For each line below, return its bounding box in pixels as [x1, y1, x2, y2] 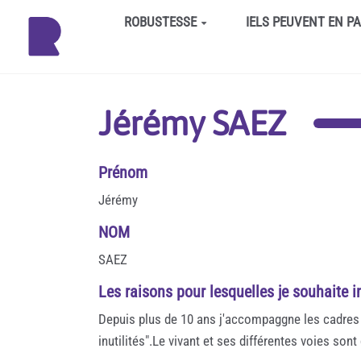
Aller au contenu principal [19, 11, 156, 27]
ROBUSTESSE [123, 14, 197, 30]
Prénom [98, 162, 147, 182]
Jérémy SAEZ [98, 103, 286, 143]
